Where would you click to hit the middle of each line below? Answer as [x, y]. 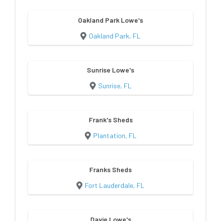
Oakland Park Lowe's [110, 20]
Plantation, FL [115, 135]
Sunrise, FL [115, 85]
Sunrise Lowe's [110, 70]
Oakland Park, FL [115, 36]
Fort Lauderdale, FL [115, 185]
